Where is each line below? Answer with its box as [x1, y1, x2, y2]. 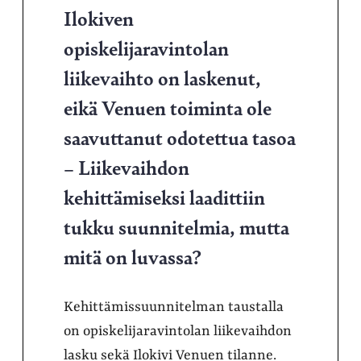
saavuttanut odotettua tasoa [64, 123, 296, 151]
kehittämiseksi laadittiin [64, 183, 265, 210]
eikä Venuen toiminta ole [64, 93, 272, 121]
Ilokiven [64, 4, 134, 31]
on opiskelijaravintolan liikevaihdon [64, 323, 292, 339]
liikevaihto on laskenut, [64, 64, 261, 91]
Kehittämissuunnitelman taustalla [64, 299, 284, 315]
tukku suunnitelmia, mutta [64, 213, 289, 240]
